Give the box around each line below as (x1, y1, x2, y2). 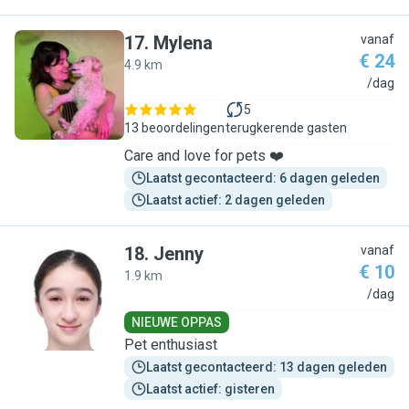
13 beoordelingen (124, 121, 225, 135)
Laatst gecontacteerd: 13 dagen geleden (146, 360, 387, 374)
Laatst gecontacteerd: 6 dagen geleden (146, 171, 380, 185)
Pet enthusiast (124, 336, 217, 353)
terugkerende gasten (225, 121, 347, 135)
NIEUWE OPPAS (131, 315, 222, 330)
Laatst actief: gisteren (146, 382, 275, 396)
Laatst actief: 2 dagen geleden (146, 193, 325, 207)
